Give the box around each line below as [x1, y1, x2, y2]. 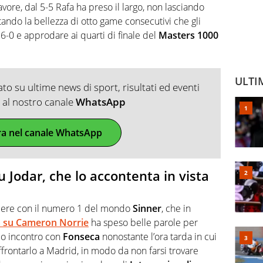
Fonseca [63, 230, 100, 244]
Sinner [133, 202, 161, 215]
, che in [161, 202, 191, 215]
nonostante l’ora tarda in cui [100, 230, 217, 244]
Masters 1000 [159, 28, 218, 42]
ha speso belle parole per [89, 216, 198, 230]
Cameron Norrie [16, 216, 89, 230]
